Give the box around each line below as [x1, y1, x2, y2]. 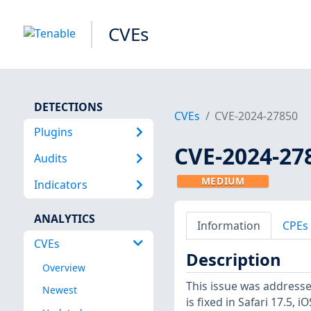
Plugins [33, 124, 73, 140]
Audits [33, 150, 67, 166]
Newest [42, 283, 77, 297]
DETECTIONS [33, 99, 103, 115]
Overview [42, 261, 85, 275]
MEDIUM [201, 174, 245, 188]
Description [185, 249, 281, 271]
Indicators [33, 177, 87, 193]
